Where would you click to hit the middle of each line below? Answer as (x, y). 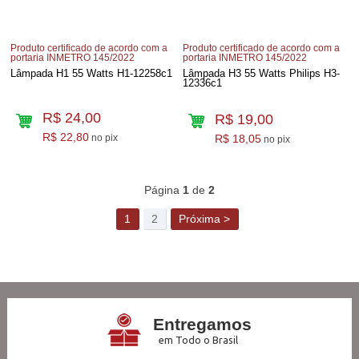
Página (163, 190)
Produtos (188, 157)
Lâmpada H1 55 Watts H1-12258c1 (92, 73)
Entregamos (202, 324)
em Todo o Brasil (198, 339)
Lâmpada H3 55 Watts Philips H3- (262, 73)
